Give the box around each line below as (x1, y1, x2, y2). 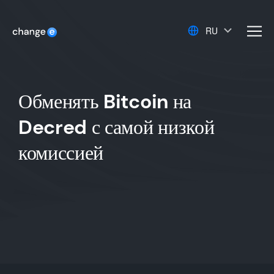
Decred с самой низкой (18, 114, 215, 140)
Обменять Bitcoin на (18, 89, 191, 114)
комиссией (18, 140, 104, 166)
